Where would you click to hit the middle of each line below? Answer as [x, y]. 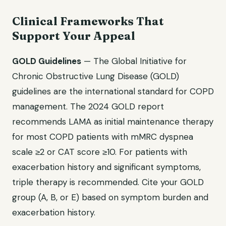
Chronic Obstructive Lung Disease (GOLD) [96, 76]
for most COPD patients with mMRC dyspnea [103, 137]
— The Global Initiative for [134, 61]
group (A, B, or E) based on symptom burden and [110, 197]
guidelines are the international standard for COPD [113, 91]
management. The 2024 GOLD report [88, 106]
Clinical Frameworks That [88, 21]
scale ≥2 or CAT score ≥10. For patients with [100, 152]
